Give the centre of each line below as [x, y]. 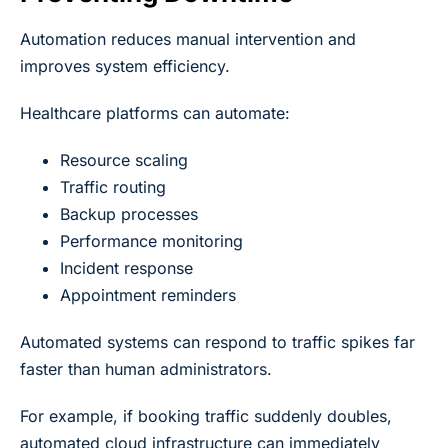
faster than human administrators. [146, 368]
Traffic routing [113, 186]
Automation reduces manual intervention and [188, 38]
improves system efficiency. [125, 65]
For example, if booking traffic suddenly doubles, [206, 415]
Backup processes [129, 213]
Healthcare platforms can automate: [155, 112]
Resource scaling [124, 159]
